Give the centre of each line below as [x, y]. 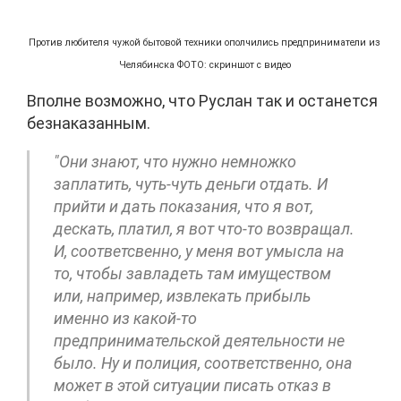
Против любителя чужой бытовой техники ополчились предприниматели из [205, 42]
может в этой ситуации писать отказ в [192, 385]
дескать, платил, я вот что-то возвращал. [204, 228]
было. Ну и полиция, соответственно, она [203, 363]
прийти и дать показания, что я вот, [183, 206]
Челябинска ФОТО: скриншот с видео [205, 64]
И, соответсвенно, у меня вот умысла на [199, 251]
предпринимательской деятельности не [199, 340]
